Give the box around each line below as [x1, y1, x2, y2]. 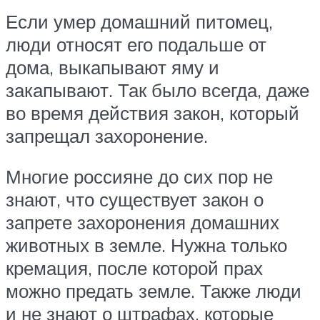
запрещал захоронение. [6, 124, 208, 147]
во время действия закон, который [6, 101, 299, 124]
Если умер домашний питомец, [6, 9, 273, 33]
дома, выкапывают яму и [6, 55, 219, 79]
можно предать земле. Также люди [6, 279, 301, 303]
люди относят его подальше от [6, 32, 266, 56]
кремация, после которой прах [6, 256, 263, 280]
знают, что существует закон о [6, 188, 264, 211]
